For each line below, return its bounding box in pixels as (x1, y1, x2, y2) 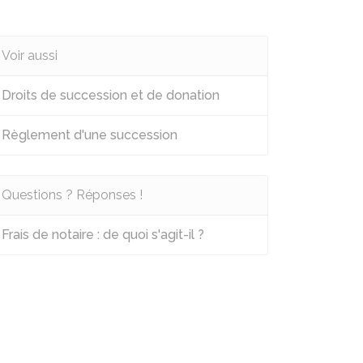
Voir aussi (2, 48, 58, 63)
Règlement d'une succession (2, 127, 177, 143)
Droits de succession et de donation (2, 88, 220, 103)
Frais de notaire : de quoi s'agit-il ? (2, 227, 204, 242)
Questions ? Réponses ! (2, 187, 143, 203)
